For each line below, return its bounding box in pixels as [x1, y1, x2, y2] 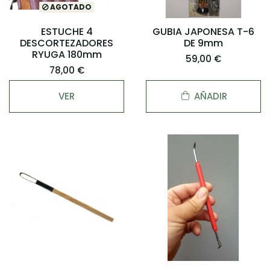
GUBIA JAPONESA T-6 [152, 24, 254, 39]
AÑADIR [193, 90, 227, 103]
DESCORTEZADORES [20, 36, 114, 50]
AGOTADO [48, 2, 92, 13]
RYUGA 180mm [31, 47, 102, 61]
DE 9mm [183, 36, 223, 50]
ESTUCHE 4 [40, 24, 93, 39]
